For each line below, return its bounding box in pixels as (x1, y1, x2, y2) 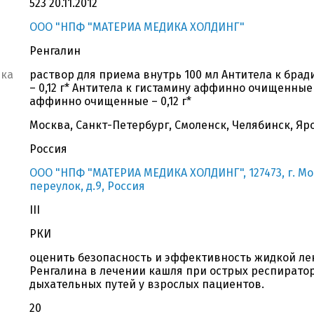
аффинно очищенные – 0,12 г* (29, 95, 191, 108)
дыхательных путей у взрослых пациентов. (29, 278, 264, 291)
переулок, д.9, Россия (29, 179, 145, 193)
